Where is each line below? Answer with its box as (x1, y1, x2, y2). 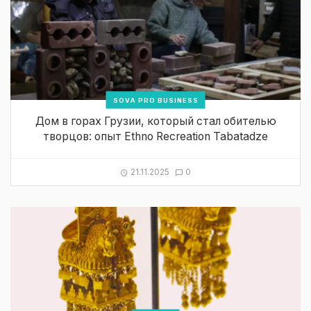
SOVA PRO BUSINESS (112, 96, 199, 104)
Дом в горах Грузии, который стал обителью (35, 115, 276, 128)
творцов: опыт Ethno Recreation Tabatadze (43, 130, 268, 144)
